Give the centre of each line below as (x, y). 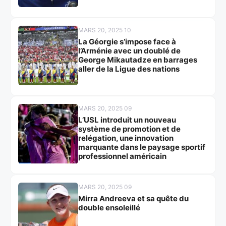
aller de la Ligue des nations (129, 69)
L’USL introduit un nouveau (127, 120)
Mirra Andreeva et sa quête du (133, 199)
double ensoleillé (109, 208)
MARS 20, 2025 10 (104, 30)
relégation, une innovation (126, 138)
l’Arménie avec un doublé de (129, 50)
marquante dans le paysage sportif (142, 147)
